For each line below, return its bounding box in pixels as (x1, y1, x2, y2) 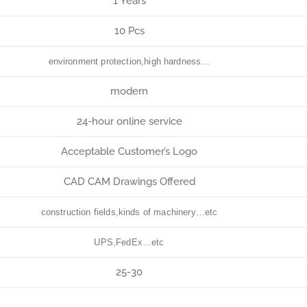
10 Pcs (114, 25, 145, 37)
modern (110, 85, 148, 97)
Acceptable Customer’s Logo (61, 145, 197, 158)
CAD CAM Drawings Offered (63, 175, 195, 188)
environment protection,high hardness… (48, 56, 210, 66)
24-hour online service (76, 115, 182, 127)
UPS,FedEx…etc (94, 237, 164, 247)
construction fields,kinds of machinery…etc (40, 207, 218, 217)
